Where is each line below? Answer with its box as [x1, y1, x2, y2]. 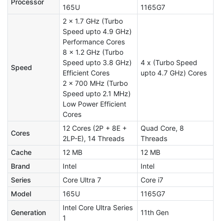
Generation [11, 208, 46, 217]
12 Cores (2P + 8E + [63, 123, 127, 132]
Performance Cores [63, 37, 125, 46]
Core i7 [141, 175, 163, 184]
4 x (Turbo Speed [141, 58, 197, 67]
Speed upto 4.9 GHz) [63, 27, 132, 36]
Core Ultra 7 [63, 175, 101, 184]
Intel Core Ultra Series [63, 203, 133, 212]
